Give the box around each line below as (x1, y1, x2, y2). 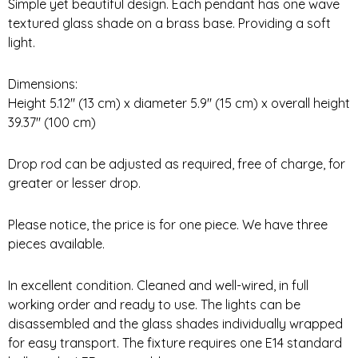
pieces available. (8, 235, 105, 252)
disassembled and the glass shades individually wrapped (8, 315, 343, 332)
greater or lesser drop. (8, 174, 141, 191)
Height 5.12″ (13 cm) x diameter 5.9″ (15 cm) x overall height (8, 94, 350, 111)
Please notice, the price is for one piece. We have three (8, 216, 328, 233)
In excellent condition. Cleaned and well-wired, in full (8, 276, 308, 293)
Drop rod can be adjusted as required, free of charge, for (8, 155, 345, 172)
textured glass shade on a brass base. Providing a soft (8, 14, 331, 31)
